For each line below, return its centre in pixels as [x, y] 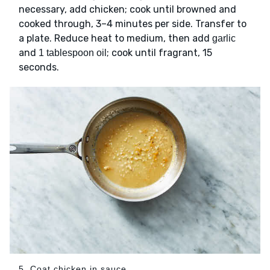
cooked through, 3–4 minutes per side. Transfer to [133, 24]
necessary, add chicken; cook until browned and [127, 9]
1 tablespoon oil [73, 52]
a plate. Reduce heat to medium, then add [115, 38]
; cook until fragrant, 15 [159, 52]
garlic [224, 38]
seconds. [39, 67]
